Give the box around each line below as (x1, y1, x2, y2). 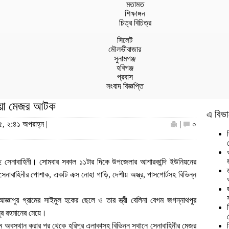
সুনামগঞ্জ (114, 54, 135, 63)
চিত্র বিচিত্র (119, 18, 151, 27)
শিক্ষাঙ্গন (125, 9, 145, 18)
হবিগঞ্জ (116, 63, 133, 72)
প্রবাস (117, 73, 133, 81)
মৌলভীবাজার (108, 45, 141, 54)
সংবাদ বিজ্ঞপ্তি (106, 82, 144, 90)
